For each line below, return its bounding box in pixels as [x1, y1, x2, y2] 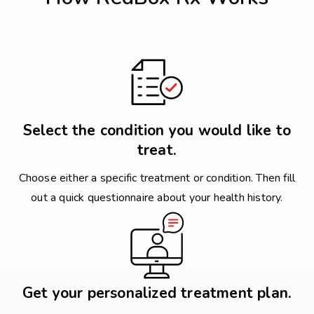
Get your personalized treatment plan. [22, 283, 292, 303]
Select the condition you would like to [22, 121, 292, 141]
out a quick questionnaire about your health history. [31, 190, 283, 206]
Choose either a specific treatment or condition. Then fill [18, 170, 296, 186]
